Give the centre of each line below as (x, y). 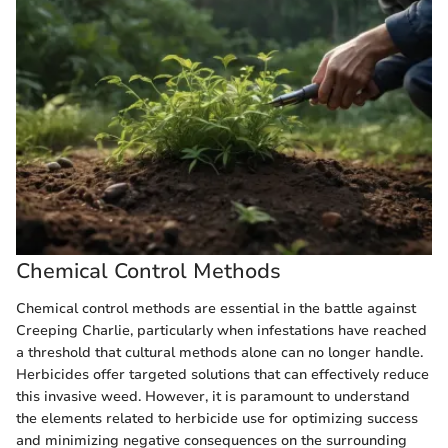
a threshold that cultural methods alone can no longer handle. (219, 353)
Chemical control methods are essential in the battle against (216, 309)
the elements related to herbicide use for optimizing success (217, 419)
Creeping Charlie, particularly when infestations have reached (221, 331)
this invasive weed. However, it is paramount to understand (213, 397)
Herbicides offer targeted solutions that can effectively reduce (222, 375)
